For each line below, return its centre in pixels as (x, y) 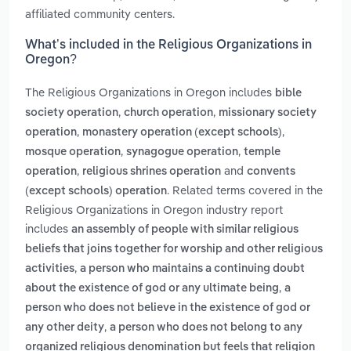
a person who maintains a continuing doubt (192, 269)
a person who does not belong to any (206, 328)
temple (262, 152)
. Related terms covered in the (245, 190)
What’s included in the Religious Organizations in (168, 46)
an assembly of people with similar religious (185, 230)
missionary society (268, 113)
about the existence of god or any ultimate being (152, 289)
